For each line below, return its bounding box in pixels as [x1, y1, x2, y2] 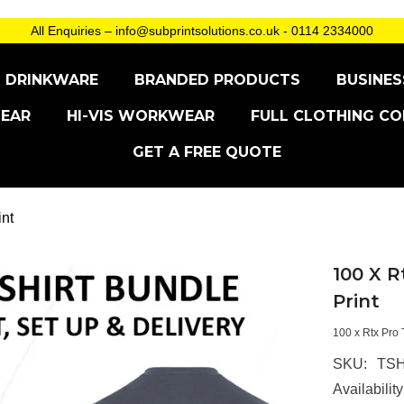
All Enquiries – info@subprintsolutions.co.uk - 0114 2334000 [31, 23, 373, 38]
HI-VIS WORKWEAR [67, 107, 215, 124]
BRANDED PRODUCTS [134, 71, 300, 88]
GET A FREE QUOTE [132, 143, 281, 161]
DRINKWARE [5, 71, 98, 88]
